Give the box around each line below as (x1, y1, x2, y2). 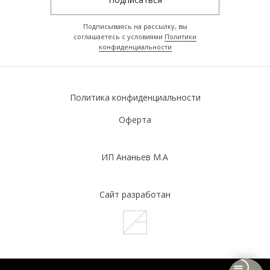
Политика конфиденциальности (69, 91, 201, 103)
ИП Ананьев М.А (101, 151, 168, 163)
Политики (165, 31, 196, 41)
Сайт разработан (99, 188, 171, 200)
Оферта (119, 113, 151, 125)
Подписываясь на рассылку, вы (83, 21, 187, 31)
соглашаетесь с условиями (74, 31, 165, 41)
